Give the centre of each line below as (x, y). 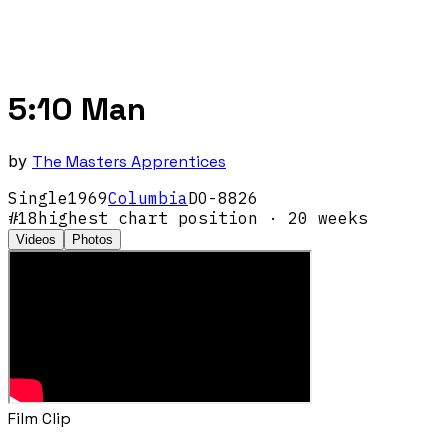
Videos (36, 239)
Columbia (148, 197)
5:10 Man (77, 109)
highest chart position (148, 217)
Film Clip (39, 418)
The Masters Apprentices (129, 161)
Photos (92, 239)
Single (38, 197)
